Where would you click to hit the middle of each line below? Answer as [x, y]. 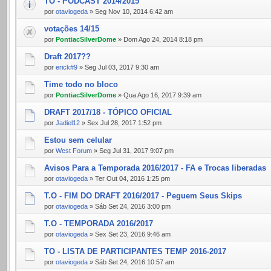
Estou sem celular [78, 140]
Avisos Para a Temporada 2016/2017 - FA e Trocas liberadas [155, 168]
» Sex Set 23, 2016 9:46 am [129, 234]
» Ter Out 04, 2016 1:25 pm [129, 178]
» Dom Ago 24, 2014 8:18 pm [159, 39]
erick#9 [67, 67]
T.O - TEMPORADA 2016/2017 [99, 224]
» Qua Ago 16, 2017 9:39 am [159, 95]
